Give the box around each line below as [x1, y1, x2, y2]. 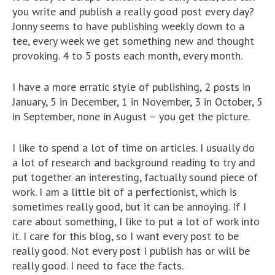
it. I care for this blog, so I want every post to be [12, 228, 239, 243]
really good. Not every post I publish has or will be [12, 243, 250, 258]
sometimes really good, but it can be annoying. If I [12, 199, 246, 214]
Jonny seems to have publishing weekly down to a [12, 18, 244, 33]
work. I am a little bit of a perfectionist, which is [12, 184, 237, 199]
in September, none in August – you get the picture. [12, 109, 250, 123]
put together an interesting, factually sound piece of [12, 169, 258, 184]
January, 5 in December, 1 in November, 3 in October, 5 [12, 94, 263, 109]
